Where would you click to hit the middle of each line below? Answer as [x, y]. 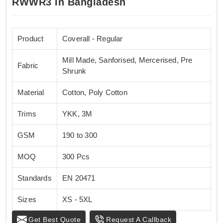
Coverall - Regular [93, 38]
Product [31, 38]
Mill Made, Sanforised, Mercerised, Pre [127, 60]
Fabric [28, 65]
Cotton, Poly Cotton [95, 92]
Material [31, 92]
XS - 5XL [77, 199]
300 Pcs [76, 156]
